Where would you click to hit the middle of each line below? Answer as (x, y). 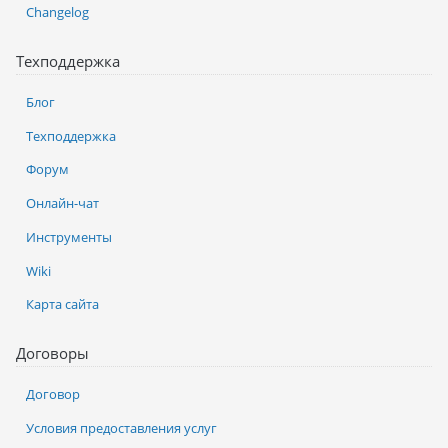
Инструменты (69, 236)
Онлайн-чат (62, 203)
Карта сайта (62, 304)
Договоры (52, 353)
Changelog (57, 11)
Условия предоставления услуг (121, 428)
